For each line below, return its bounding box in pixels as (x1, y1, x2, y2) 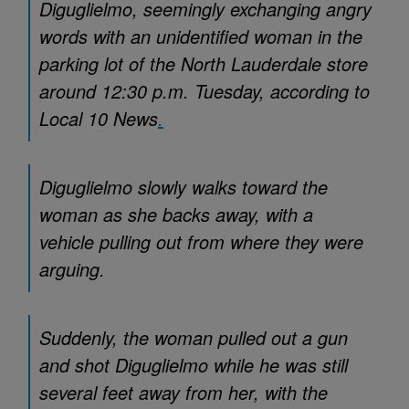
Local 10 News (39, 105, 158, 131)
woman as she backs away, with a (39, 201, 313, 227)
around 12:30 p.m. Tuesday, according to (39, 78, 370, 104)
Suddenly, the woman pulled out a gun (39, 324, 348, 351)
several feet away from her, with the (39, 379, 328, 405)
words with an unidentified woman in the (39, 23, 362, 49)
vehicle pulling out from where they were (39, 228, 363, 255)
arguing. (39, 256, 105, 282)
